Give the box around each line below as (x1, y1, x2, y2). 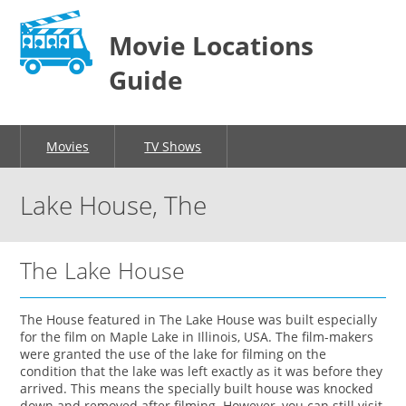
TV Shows (144, 137, 202, 155)
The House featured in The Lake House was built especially (20, 310, 378, 328)
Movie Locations (109, 27, 314, 63)
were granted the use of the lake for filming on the (20, 344, 327, 362)
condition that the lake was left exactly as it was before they (20, 362, 383, 380)
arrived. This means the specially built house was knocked (20, 379, 374, 397)
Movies (46, 137, 90, 155)
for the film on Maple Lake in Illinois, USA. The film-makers (20, 327, 374, 345)
